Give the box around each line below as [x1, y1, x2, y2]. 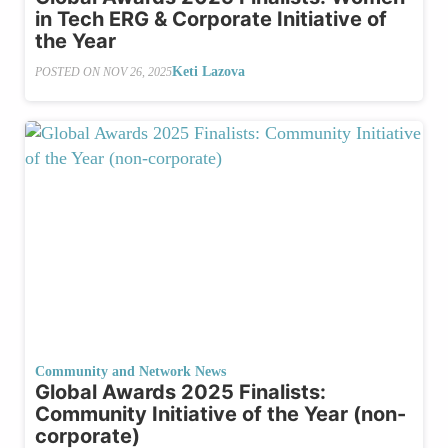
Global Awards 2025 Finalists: [35, 380, 326, 405]
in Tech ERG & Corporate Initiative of [35, 7, 387, 32]
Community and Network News [35, 364, 226, 380]
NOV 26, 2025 [103, 64, 172, 79]
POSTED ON [35, 64, 103, 79]
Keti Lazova [172, 64, 245, 80]
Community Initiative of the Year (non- [35, 402, 406, 427]
